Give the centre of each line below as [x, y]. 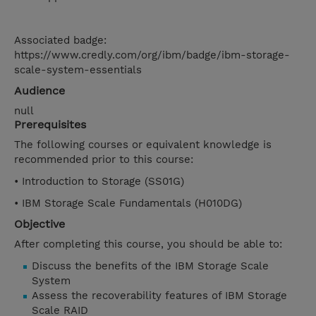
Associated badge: [60, 41]
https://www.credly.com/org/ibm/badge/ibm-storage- [152, 55]
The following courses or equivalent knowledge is [143, 145]
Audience [39, 91]
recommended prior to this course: [105, 160]
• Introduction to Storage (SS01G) [101, 182]
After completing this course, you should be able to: [148, 244]
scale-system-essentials [78, 70]
